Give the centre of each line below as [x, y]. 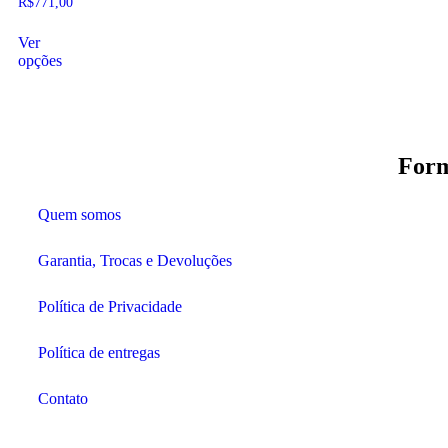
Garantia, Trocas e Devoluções [135, 260]
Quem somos [79, 214]
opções [40, 61]
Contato [63, 398]
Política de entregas [99, 352]
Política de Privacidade [110, 306]
